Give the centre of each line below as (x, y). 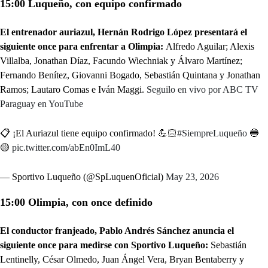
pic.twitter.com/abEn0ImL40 (66, 147)
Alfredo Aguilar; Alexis (210, 46)
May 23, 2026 (192, 177)
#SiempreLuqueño (212, 133)
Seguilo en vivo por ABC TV (202, 89)
